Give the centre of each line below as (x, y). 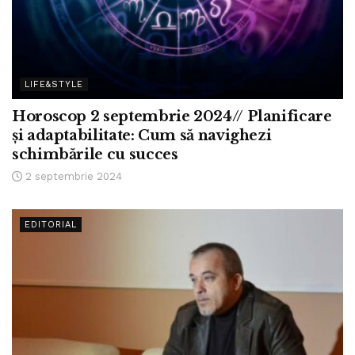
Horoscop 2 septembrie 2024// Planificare (172, 117)
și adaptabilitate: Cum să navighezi (142, 136)
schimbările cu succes (95, 155)
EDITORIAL (51, 225)
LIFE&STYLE (54, 85)
